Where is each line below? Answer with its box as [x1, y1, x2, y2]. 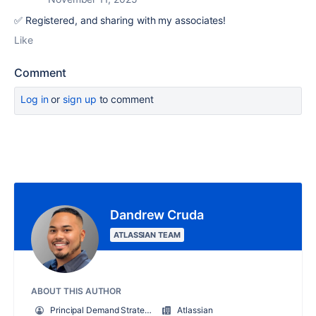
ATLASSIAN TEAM [114, 230, 181, 241]
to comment [96, 93, 154, 106]
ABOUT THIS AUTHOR [31, 286, 122, 297]
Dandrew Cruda [110, 207, 204, 223]
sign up [63, 93, 97, 106]
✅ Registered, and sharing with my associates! [14, 14, 226, 27]
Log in [20, 93, 49, 106]
